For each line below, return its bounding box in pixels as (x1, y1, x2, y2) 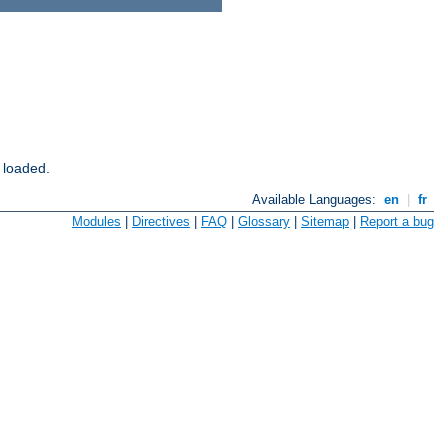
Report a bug (360, 214, 434, 230)
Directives (132, 214, 190, 230)
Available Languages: (252, 191, 381, 207)
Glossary (238, 214, 290, 230)
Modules (72, 214, 121, 230)
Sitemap (301, 214, 349, 230)
